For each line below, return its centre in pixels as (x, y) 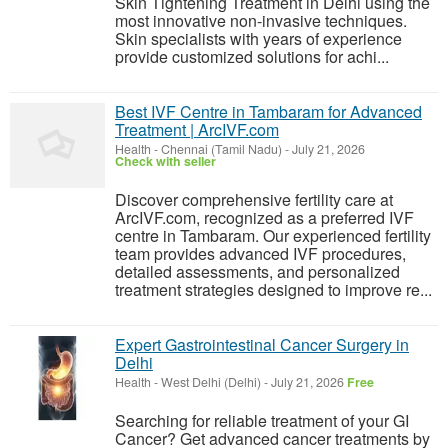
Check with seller (165, 161)
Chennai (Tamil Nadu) (221, 149)
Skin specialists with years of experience (258, 38)
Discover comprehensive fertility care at (254, 199)
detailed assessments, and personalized (257, 271)
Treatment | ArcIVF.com (197, 129)
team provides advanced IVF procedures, (260, 253)
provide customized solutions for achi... (252, 56)
